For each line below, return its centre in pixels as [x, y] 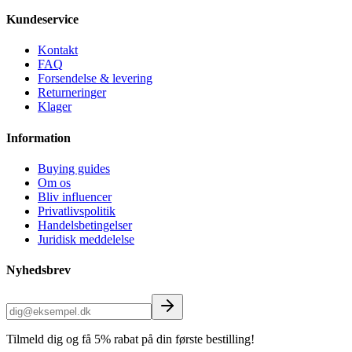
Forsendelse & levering [95, 79]
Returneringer [72, 93]
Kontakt [58, 50]
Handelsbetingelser [85, 225]
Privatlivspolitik [77, 211]
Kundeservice [42, 19]
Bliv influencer [75, 196]
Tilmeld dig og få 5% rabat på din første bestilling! [130, 339]
